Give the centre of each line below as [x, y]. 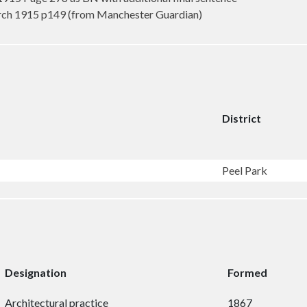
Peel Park [246, 170]
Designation [36, 272]
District [242, 118]
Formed [247, 272]
